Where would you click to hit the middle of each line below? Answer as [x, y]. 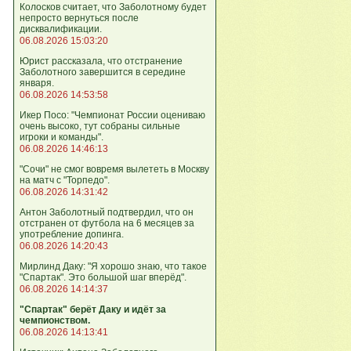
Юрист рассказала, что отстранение [101, 61]
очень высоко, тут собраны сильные [100, 126]
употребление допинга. [72, 234]
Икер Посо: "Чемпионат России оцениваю [112, 115]
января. [37, 83]
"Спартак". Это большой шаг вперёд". [103, 277]
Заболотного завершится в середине [103, 72]
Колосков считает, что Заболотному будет [113, 7]
